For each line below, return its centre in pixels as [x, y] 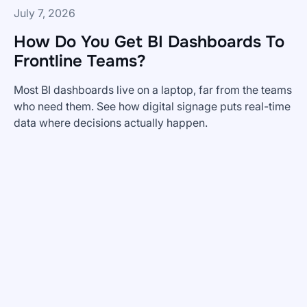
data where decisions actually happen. [111, 122]
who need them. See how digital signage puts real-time [152, 106]
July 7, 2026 [45, 13]
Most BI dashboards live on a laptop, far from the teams [153, 89]
